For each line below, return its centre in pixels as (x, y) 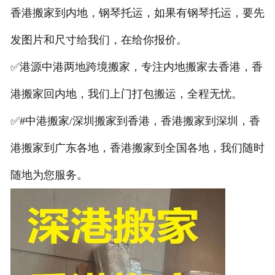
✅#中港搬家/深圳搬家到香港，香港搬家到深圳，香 (135, 121)
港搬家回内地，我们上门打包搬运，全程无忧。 (126, 94)
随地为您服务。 (49, 175)
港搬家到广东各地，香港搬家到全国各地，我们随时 (137, 148)
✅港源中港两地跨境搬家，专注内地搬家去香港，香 (136, 67)
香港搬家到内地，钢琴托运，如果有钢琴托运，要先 (137, 13)
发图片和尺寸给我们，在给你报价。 (99, 40)
